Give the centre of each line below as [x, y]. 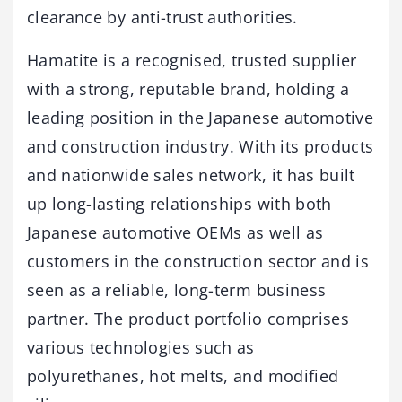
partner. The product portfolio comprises [188, 318]
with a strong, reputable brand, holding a [188, 88]
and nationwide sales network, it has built [191, 175]
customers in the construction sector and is [198, 261]
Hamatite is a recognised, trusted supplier [192, 60]
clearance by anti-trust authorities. [162, 17]
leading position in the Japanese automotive [201, 117]
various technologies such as [141, 347]
